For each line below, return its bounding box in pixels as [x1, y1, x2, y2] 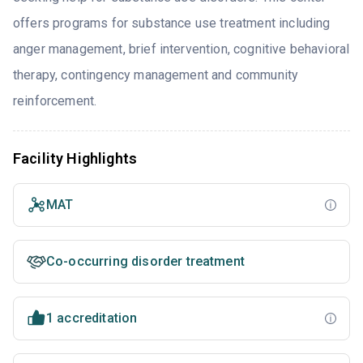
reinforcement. [13, 93, 97, 109]
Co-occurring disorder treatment [46, 254, 245, 270]
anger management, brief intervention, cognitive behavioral [13, 41, 350, 58]
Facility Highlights [13, 150, 138, 168]
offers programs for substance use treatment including [13, 15, 331, 32]
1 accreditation [46, 310, 138, 327]
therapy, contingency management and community [13, 67, 299, 83]
